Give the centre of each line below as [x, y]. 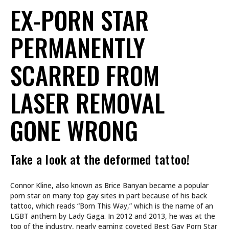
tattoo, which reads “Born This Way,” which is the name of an [112, 206]
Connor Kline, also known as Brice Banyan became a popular [109, 186]
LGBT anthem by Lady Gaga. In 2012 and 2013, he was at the [113, 216]
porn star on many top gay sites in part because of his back [109, 196]
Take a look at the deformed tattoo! [100, 159]
